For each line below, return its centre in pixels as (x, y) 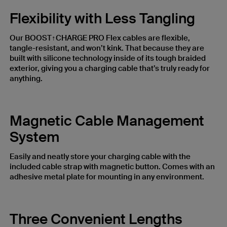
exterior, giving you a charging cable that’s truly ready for (110, 68)
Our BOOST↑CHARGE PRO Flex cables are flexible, (100, 38)
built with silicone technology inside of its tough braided (108, 58)
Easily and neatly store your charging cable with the (100, 156)
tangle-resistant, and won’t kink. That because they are (107, 48)
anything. (26, 78)
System (34, 137)
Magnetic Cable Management (107, 121)
